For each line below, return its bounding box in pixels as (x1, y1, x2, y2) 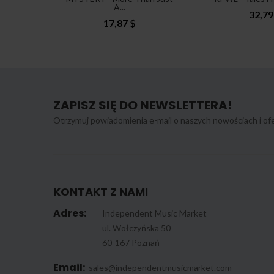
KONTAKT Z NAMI (53, 184, 148, 199)
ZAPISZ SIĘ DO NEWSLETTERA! (53, 97, 232, 114)
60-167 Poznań (102, 237, 160, 248)
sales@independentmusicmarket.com (89, 262, 232, 273)
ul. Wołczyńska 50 (102, 223, 171, 233)
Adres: (53, 206, 86, 220)
